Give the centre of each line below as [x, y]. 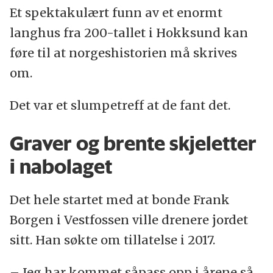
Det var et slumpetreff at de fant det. [120, 105]
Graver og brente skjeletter [133, 144]
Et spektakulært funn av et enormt [116, 13]
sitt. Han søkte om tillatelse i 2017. [112, 239]
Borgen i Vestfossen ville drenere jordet [129, 219]
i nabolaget [61, 167]
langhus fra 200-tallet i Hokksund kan [129, 33]
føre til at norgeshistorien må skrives [123, 53]
